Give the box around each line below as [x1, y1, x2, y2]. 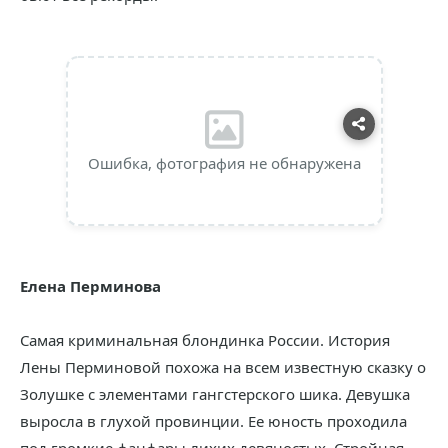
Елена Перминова [20, 276, 161, 296]
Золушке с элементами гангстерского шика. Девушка [20, 384, 410, 404]
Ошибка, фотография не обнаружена [87, 153, 361, 173]
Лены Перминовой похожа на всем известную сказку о [20, 357, 426, 377]
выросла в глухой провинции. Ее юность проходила [20, 411, 407, 431]
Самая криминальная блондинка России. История [20, 330, 390, 350]
